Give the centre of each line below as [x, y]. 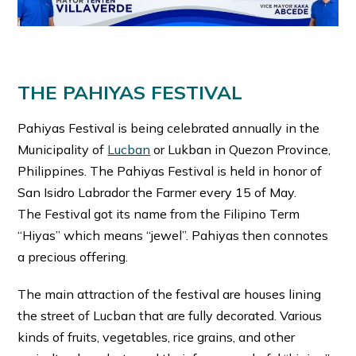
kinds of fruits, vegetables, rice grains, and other [157, 337]
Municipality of [63, 149]
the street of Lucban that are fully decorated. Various [170, 315]
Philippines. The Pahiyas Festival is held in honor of [170, 170]
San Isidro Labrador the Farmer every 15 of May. [157, 192]
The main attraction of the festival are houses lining [170, 294]
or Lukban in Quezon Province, [241, 149]
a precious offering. [73, 256]
